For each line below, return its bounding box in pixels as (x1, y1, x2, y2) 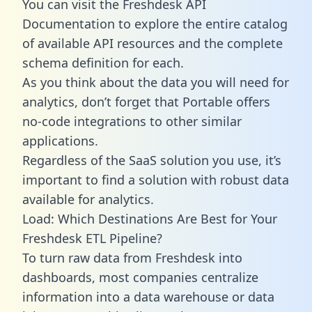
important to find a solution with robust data (22, 171, 289, 188)
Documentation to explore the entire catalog (22, 15, 288, 32)
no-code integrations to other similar (22, 112, 242, 130)
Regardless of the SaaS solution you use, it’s (22, 151, 281, 169)
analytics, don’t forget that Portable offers (22, 93, 270, 110)
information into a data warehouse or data (22, 288, 274, 305)
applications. (22, 132, 98, 149)
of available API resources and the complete (22, 34, 283, 52)
